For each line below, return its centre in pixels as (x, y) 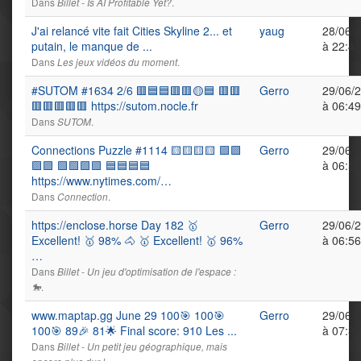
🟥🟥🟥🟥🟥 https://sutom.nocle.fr (115, 106)
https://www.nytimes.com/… (102, 180)
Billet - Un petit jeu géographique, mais (142, 346)
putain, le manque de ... (92, 46)
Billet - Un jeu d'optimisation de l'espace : (147, 272)
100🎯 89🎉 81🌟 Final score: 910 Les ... (134, 330)
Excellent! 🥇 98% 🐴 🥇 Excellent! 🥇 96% (137, 240)
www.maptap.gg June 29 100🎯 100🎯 (128, 315)
